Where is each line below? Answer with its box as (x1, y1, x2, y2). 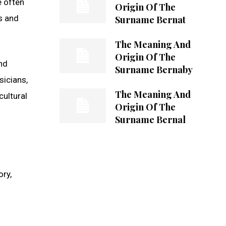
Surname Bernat (115, 13, 186, 26)
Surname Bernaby (115, 63, 193, 76)
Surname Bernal (115, 113, 186, 126)
